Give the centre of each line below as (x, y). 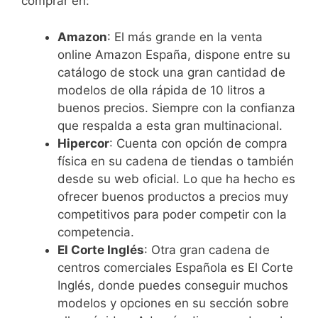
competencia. (96, 232)
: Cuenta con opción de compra (198, 143)
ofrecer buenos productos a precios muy (173, 196)
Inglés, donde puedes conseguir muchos (173, 285)
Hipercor (83, 143)
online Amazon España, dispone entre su (174, 54)
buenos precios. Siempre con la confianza (176, 108)
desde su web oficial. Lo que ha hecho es (176, 179)
